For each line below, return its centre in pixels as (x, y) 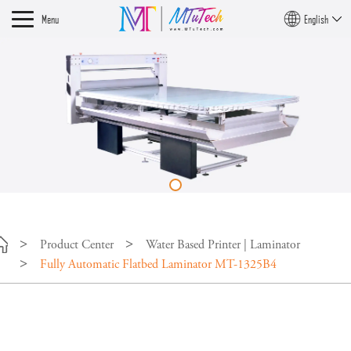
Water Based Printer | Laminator (223, 246)
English (316, 19)
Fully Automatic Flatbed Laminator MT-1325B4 (158, 265)
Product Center (77, 246)
